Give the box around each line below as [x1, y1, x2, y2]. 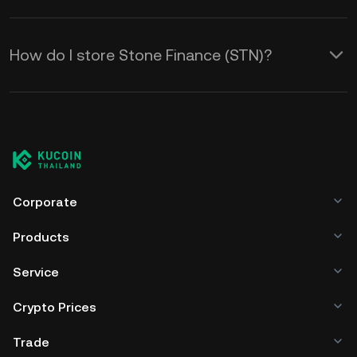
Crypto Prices [13, 300, 96, 315]
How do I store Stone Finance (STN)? [10, 45, 272, 65]
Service [13, 265, 59, 280]
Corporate [13, 194, 77, 210]
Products [13, 229, 69, 245]
